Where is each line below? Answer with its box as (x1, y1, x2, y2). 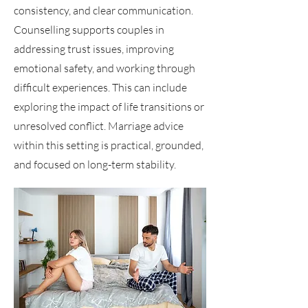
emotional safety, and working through (14, 61, 195, 75)
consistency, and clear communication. (14, 3, 193, 17)
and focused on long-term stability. (14, 157, 176, 171)
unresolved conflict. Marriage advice (14, 119, 184, 133)
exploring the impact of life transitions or (14, 100, 204, 113)
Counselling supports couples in (14, 23, 164, 36)
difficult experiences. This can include (14, 80, 187, 94)
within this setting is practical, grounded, (14, 138, 203, 152)
